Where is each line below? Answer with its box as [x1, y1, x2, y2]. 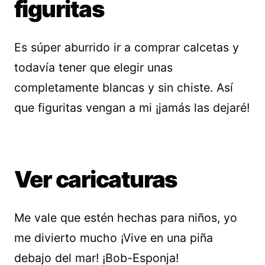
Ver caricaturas [14, 165, 177, 193]
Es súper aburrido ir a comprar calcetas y [14, 40, 239, 54]
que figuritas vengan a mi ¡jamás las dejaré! [14, 100, 250, 115]
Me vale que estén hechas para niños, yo [14, 210, 237, 225]
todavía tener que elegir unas [14, 60, 173, 75]
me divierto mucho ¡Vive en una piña [14, 230, 213, 245]
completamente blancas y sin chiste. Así [14, 80, 233, 95]
